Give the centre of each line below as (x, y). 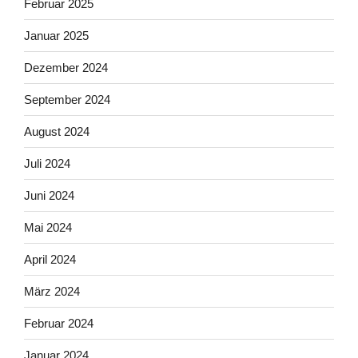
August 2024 (57, 131)
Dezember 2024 (66, 67)
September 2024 (67, 99)
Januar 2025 (56, 35)
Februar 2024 (59, 323)
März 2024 (52, 291)
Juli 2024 (47, 163)
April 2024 (50, 259)
